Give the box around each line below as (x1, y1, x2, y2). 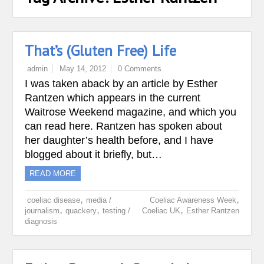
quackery (65, 206, 97, 215)
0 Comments (118, 64, 162, 73)
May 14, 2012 (60, 64, 107, 73)
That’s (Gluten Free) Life (25, 41, 177, 60)
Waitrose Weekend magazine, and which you (25, 106, 237, 118)
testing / (103, 206, 131, 215)
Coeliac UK (141, 206, 180, 215)
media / (86, 196, 112, 204)
